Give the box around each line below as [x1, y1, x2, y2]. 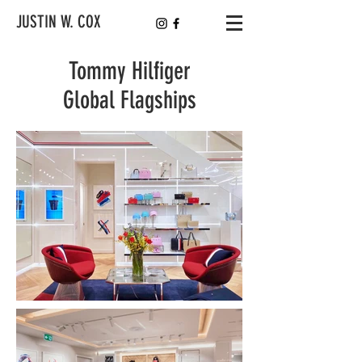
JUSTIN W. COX [16, 11, 101, 32]
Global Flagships [62, 86, 196, 115]
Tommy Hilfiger [68, 57, 191, 86]
